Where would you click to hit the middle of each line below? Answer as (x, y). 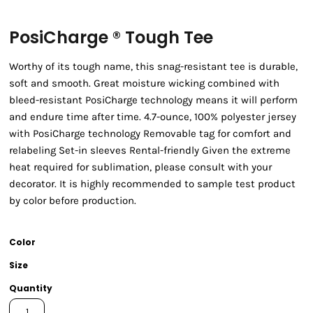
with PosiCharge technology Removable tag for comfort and (150, 134)
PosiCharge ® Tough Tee (111, 38)
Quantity (31, 289)
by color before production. (73, 201)
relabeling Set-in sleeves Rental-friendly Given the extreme (150, 151)
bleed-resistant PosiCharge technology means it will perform (153, 100)
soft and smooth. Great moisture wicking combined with (144, 83)
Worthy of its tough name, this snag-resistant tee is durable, (153, 67)
